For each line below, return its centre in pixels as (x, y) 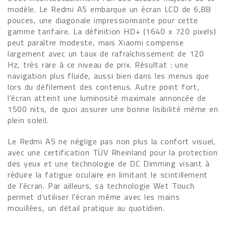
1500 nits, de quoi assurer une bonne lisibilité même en (113, 109)
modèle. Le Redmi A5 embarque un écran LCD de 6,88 (109, 9)
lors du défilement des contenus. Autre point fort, (104, 87)
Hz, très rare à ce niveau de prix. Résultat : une (98, 65)
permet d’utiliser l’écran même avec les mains (94, 197)
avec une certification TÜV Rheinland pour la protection (113, 152)
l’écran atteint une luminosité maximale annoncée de (107, 98)
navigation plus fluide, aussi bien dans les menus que (108, 76)
